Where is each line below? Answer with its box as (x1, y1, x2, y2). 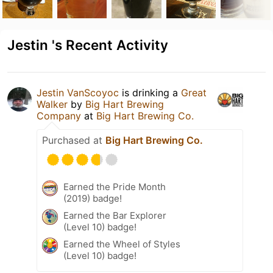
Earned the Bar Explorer (63, 209, 166, 221)
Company (37, 109, 81, 122)
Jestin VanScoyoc (37, 86, 119, 99)
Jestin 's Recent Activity (7, 36, 168, 53)
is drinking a (119, 86, 181, 99)
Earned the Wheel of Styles (63, 238, 180, 250)
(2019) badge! (63, 192, 122, 204)
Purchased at (42, 133, 105, 146)
